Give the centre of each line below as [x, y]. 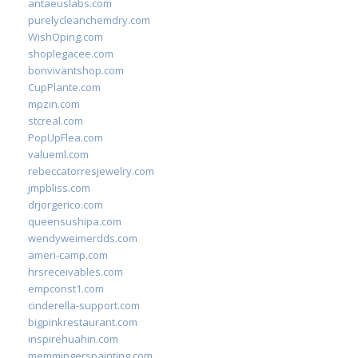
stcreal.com [56, 121]
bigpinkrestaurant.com [83, 322]
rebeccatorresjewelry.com [91, 171]
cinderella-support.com [84, 305]
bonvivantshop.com [76, 70]
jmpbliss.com [59, 188]
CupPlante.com [64, 87]
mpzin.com [54, 104]
